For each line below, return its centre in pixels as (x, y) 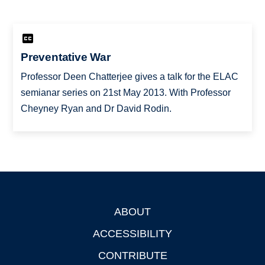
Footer (27, 213)
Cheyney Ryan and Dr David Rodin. (96, 108)
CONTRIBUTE (132, 255)
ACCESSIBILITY (132, 233)
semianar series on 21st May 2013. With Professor (125, 92)
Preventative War (65, 57)
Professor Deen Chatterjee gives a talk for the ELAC (129, 76)
